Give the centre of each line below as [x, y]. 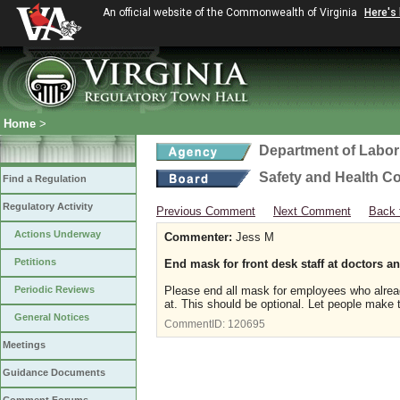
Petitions [35, 262]
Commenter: [198, 237]
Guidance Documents [54, 372]
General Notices [52, 317]
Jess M [253, 237]
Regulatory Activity [48, 206]
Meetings [24, 345]
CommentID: [196, 324]
